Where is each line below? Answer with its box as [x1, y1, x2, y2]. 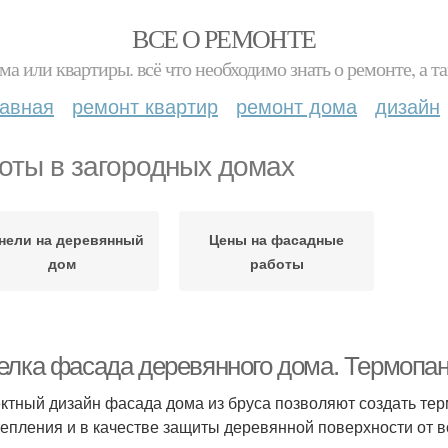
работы [249, 253, 304, 273]
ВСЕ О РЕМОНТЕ [132, 21, 316, 55]
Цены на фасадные [209, 229, 344, 249]
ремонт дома [236, 91, 357, 120]
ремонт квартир [72, 91, 218, 120]
